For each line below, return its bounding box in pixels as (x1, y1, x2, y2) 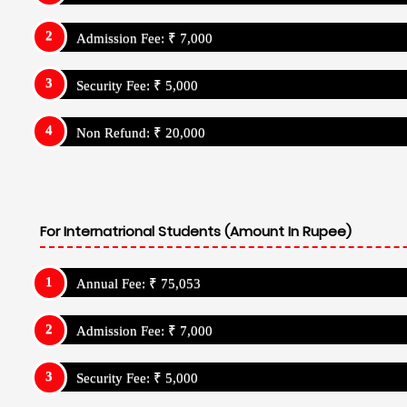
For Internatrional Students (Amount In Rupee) (40, 221, 352, 241)
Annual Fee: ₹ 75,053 (76, 276, 201, 292)
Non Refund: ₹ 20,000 (76, 124, 205, 140)
